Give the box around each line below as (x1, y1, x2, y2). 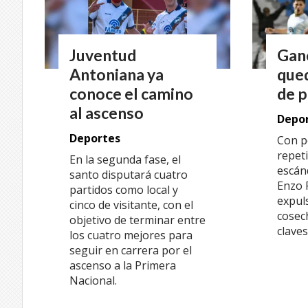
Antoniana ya (69, 64, 164, 84)
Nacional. (69, 273, 117, 289)
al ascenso (69, 102, 144, 122)
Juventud (69, 45, 136, 65)
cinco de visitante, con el (69, 197, 193, 213)
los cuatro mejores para (69, 228, 192, 243)
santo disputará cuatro (69, 167, 188, 183)
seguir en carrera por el (69, 243, 192, 258)
